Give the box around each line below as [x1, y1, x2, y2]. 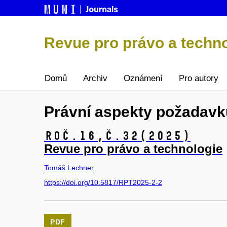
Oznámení [124, 73, 163, 84]
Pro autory [179, 73, 218, 84]
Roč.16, [44, 128, 104, 143]
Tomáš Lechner [44, 163, 94, 172]
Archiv [83, 73, 107, 84]
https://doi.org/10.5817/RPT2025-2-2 [44, 178, 162, 187]
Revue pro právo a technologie [44, 142, 222, 156]
